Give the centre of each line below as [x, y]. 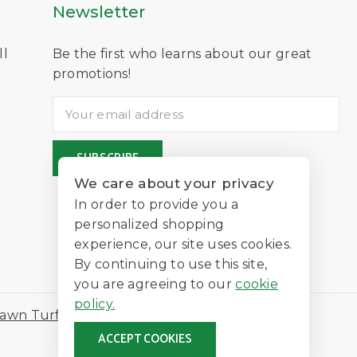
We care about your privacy [174, 183]
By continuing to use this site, [171, 264]
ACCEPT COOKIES [145, 339]
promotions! [92, 74]
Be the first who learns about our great [182, 54]
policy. [95, 304]
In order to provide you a [157, 204]
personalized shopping [149, 224]
